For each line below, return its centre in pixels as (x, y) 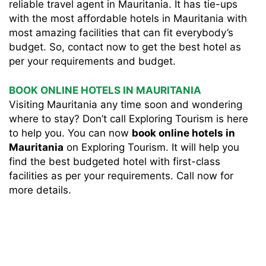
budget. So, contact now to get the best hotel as (125, 47)
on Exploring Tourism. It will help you (151, 147)
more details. (40, 190)
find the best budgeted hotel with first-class (115, 161)
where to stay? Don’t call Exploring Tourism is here (129, 119)
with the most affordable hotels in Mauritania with (128, 18)
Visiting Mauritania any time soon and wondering (126, 104)
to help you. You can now (70, 133)
